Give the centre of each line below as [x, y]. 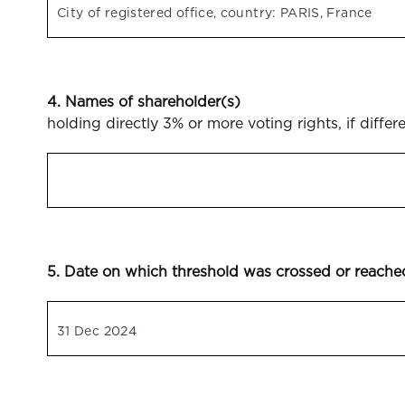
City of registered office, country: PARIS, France [215, 13]
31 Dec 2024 [97, 331]
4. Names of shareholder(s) [144, 102]
